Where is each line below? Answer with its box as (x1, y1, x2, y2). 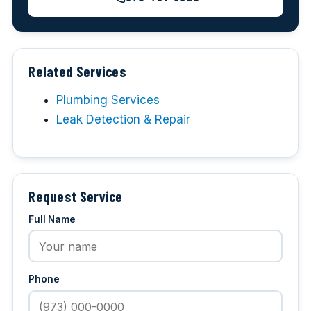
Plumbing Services (56, 93, 160, 108)
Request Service (28, 187, 123, 205)
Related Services (28, 62, 127, 81)
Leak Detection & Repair (56, 112, 191, 127)
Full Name (28, 213, 76, 225)
